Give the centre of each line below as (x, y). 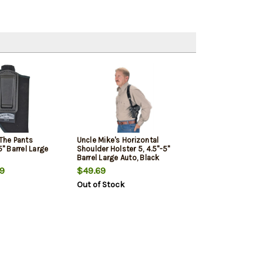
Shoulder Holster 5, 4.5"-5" (123, 149)
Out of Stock (100, 185)
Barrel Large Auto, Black (118, 158)
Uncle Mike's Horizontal (118, 140)
